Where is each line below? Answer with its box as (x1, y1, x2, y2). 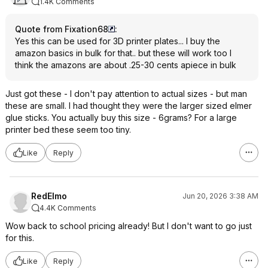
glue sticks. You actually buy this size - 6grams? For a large (5, 112, 237, 123)
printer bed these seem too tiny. (5, 124, 131, 135)
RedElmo (31, 191, 67, 201)
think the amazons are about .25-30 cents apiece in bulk (15, 60, 236, 70)
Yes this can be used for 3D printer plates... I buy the (15, 36, 220, 46)
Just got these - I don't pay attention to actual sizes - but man (5, 89, 247, 99)
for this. (5, 233, 34, 243)
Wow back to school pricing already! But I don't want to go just (5, 221, 252, 231)
